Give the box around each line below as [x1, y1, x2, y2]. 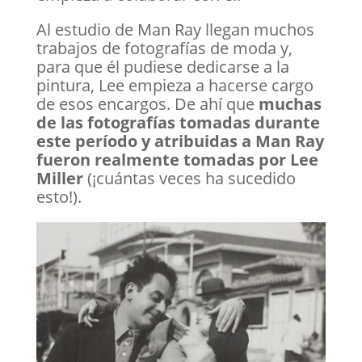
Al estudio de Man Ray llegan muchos [36, 19, 314, 40]
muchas [258, 93, 322, 115]
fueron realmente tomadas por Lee [36, 149, 318, 170]
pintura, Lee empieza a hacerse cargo [36, 74, 314, 96]
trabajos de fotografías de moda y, [36, 37, 293, 59]
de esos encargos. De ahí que [36, 93, 259, 115]
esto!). [36, 186, 82, 208]
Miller [36, 167, 87, 189]
